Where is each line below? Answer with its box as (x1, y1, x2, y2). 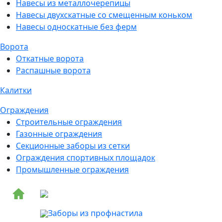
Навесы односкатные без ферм (16, 21, 137, 32)
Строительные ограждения (16, 116, 122, 127)
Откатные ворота (16, 53, 84, 64)
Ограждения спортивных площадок (16, 152, 155, 163)
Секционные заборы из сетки (16, 140, 130, 151)
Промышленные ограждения (16, 164, 129, 175)
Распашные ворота (16, 64, 91, 76)
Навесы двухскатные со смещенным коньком (16, 9, 192, 20)
